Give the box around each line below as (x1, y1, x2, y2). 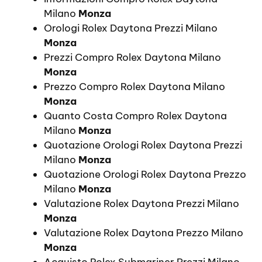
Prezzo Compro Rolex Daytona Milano (44, 80, 225, 94)
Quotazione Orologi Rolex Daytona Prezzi (44, 139, 242, 152)
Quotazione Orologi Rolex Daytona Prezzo (44, 168, 246, 181)
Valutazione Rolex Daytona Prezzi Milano (44, 197, 239, 211)
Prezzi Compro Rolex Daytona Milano (44, 51, 221, 64)
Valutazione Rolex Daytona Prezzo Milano (44, 226, 243, 240)
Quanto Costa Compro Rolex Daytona (44, 109, 227, 123)
